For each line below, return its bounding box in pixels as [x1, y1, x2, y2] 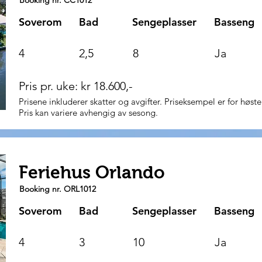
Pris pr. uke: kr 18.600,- [19, 79, 139, 93]
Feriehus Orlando [19, 163, 165, 182]
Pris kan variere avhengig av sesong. [19, 107, 160, 118]
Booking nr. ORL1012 [19, 184, 96, 194]
